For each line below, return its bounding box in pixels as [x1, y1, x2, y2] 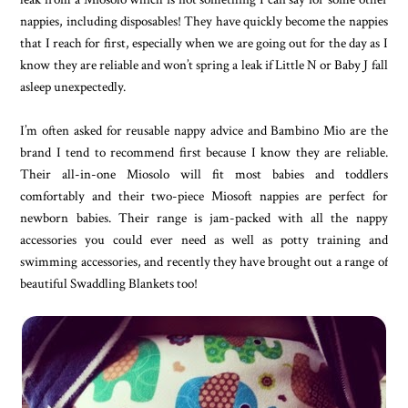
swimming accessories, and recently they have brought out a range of [20, 251, 388, 270]
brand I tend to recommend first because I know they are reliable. [20, 142, 388, 161]
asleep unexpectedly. [20, 76, 127, 96]
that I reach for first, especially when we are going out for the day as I [20, 33, 388, 52]
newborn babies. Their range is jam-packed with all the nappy [20, 208, 388, 227]
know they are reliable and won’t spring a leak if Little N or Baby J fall [20, 55, 388, 74]
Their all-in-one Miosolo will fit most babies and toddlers [20, 164, 388, 183]
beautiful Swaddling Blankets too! [20, 273, 199, 292]
